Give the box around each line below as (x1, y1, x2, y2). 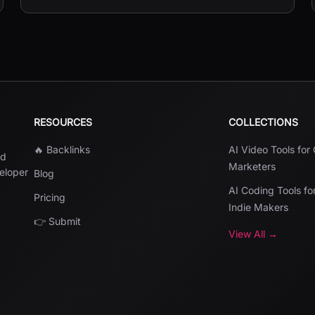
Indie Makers (229, 201, 289, 213)
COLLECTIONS (229, 116, 299, 128)
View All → (229, 228, 278, 240)
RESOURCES (34, 116, 92, 128)
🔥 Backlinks (34, 143, 90, 155)
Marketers (229, 160, 276, 172)
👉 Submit (34, 215, 81, 227)
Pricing (34, 191, 65, 203)
